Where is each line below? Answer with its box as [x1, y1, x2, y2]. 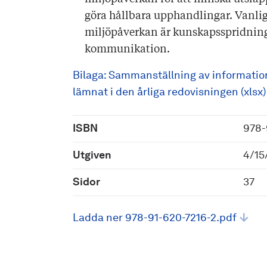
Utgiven [73, 150, 111, 161]
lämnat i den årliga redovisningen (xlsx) [73, 87, 266, 98]
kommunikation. [85, 44, 170, 55]
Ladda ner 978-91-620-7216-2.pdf [73, 213, 237, 223]
